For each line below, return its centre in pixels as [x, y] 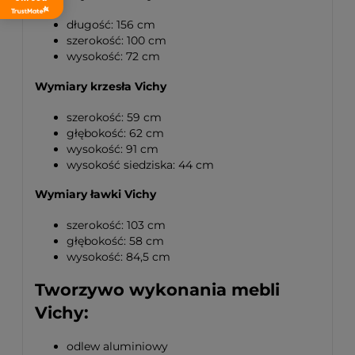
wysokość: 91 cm [113, 149]
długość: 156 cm [111, 25]
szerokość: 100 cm [116, 41]
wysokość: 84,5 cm [118, 256]
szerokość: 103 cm [116, 225]
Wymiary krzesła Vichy [101, 87]
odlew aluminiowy [117, 346]
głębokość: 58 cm [115, 240]
